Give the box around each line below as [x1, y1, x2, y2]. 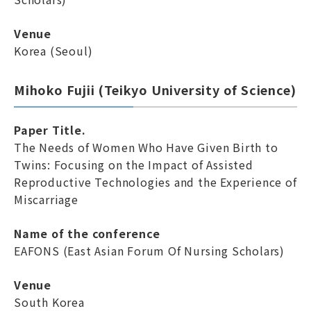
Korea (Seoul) [14, 42, 93, 59]
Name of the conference [14, 225, 160, 242]
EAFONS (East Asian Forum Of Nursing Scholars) [14, 242, 285, 259]
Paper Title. [14, 121, 86, 138]
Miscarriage [14, 191, 78, 208]
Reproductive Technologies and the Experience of [14, 174, 297, 190]
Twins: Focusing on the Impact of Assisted [14, 156, 253, 173]
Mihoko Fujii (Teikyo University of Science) [14, 81, 296, 99]
